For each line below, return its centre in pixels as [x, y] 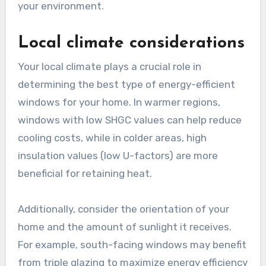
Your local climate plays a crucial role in [109, 67]
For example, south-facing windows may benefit [132, 245]
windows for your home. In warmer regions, [119, 102]
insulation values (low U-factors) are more [118, 156]
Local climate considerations [131, 43]
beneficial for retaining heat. [85, 174]
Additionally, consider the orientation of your [123, 209]
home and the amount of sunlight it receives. [124, 227]
